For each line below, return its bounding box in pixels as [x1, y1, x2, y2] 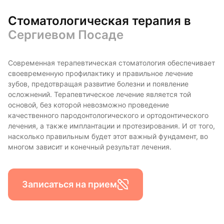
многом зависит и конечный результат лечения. [8, 142, 171, 151]
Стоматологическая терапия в [8, 13, 191, 28]
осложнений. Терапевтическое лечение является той [8, 90, 191, 98]
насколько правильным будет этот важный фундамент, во [8, 132, 208, 140]
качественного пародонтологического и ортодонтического [8, 111, 208, 119]
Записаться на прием [22, 179, 117, 190]
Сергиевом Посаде [8, 27, 123, 42]
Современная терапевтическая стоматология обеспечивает [8, 58, 215, 67]
